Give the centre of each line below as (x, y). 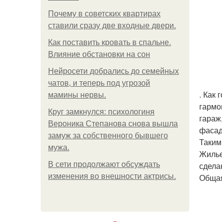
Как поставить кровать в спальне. (110, 42)
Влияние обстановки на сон (99, 54)
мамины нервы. (77, 95)
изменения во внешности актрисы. (112, 176)
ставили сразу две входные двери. (112, 26)
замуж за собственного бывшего (108, 136)
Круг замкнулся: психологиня (101, 112)
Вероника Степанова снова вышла (113, 124)
